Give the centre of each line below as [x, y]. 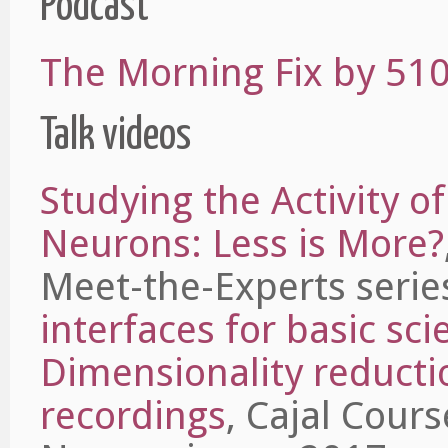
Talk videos [115, 136]
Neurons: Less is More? [242, 244]
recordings [133, 416]
